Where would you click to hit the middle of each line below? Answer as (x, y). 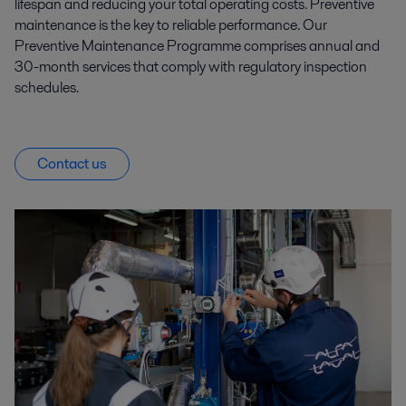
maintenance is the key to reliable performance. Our (171, 24)
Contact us (72, 163)
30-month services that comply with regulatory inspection (191, 66)
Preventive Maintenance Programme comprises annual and (197, 45)
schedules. (47, 87)
